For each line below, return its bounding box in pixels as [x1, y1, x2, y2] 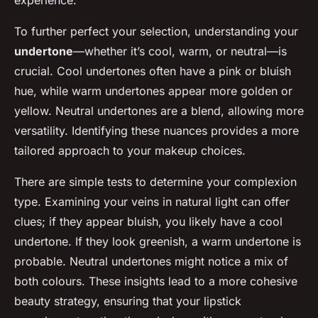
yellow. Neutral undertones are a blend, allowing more [14, 104, 304, 119]
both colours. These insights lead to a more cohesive [14, 274, 297, 289]
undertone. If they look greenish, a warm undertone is [14, 234, 301, 249]
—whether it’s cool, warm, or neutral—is [73, 44, 287, 59]
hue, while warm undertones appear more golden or [14, 84, 292, 99]
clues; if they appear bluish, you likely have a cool [14, 214, 283, 229]
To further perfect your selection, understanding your [14, 24, 298, 39]
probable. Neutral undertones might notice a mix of [14, 254, 288, 269]
